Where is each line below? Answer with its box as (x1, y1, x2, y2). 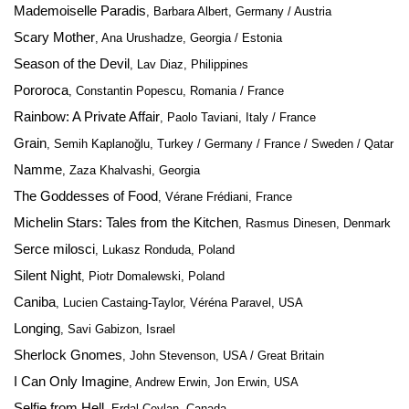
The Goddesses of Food (14, 188, 158, 204)
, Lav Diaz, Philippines (130, 58, 248, 71)
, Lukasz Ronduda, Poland (95, 243, 235, 257)
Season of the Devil (14, 56, 130, 71)
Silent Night (14, 267, 81, 283)
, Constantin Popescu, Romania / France (68, 84, 284, 98)
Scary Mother (14, 29, 95, 45)
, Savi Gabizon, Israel (60, 322, 175, 336)
